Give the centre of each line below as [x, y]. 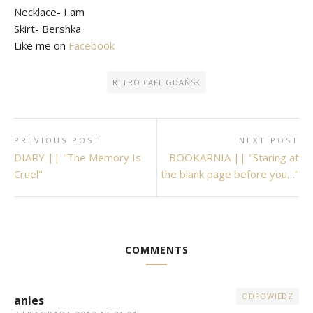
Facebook [92, 46]
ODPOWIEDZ [268, 296]
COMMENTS [156, 250]
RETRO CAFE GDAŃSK [156, 82]
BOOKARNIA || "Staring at [234, 158]
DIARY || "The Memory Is [78, 158]
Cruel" [28, 174]
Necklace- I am [49, 12]
